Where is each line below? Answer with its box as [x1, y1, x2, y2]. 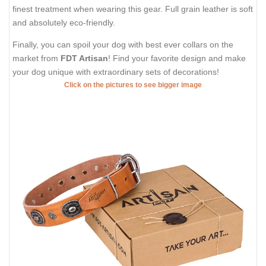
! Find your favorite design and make [108, 53, 246, 63]
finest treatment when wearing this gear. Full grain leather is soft [12, 4, 253, 14]
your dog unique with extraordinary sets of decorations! [12, 66, 219, 77]
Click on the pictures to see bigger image [64, 80, 202, 89]
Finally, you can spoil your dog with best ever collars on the [12, 39, 233, 49]
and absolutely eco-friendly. [12, 18, 115, 28]
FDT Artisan [61, 53, 108, 63]
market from [12, 53, 61, 63]
